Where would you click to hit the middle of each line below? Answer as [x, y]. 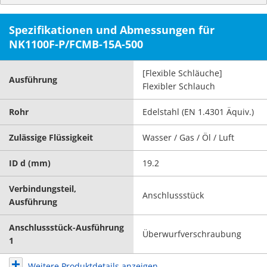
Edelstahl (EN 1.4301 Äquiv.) [198, 112]
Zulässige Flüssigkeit [51, 137]
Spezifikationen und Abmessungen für [112, 30]
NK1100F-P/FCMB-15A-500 [76, 44]
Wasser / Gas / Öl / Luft [188, 137]
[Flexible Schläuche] [182, 73]
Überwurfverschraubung [192, 234]
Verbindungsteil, [43, 189]
